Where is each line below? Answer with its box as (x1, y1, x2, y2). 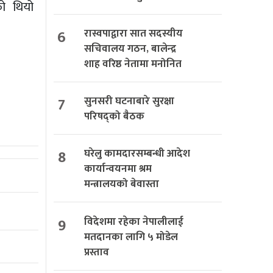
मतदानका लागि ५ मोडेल (84, 228, 178, 246)
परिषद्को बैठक (84, 108, 144, 126)
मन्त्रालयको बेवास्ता (84, 175, 159, 193)
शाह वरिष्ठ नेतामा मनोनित (84, 55, 182, 73)
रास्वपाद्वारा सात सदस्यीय (84, 25, 183, 43)
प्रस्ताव (84, 243, 109, 261)
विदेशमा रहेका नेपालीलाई (84, 213, 183, 230)
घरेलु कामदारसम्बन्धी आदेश (84, 145, 190, 163)
